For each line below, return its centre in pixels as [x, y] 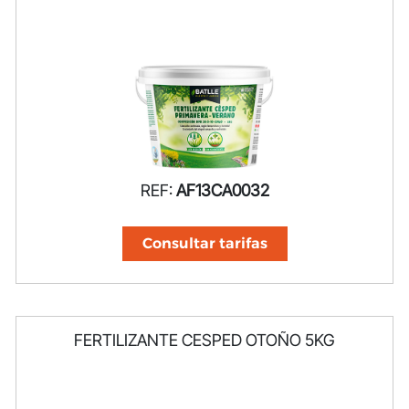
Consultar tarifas [204, 243]
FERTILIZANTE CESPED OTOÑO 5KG [204, 340]
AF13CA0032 [222, 190]
